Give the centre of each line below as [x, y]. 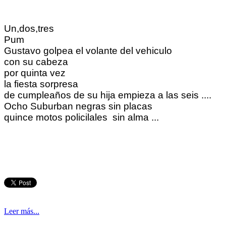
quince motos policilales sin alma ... [81, 117]
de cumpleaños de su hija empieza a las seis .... [108, 95]
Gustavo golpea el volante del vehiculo [88, 50]
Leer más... [22, 211]
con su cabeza [36, 62]
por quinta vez [36, 73]
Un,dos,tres [29, 28]
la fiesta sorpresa [42, 84]
